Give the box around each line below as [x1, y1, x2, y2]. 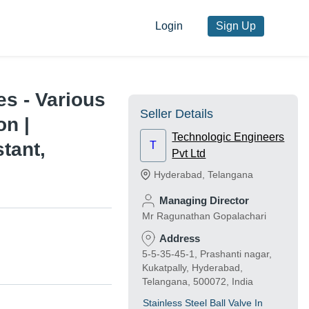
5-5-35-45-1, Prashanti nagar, [142, 248, 272, 260]
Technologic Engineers [172, 131, 285, 143]
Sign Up [215, 20, 256, 32]
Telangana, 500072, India [142, 276, 253, 288]
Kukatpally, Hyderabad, [142, 262, 243, 274]
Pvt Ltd [172, 148, 206, 160]
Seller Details [140, 107, 213, 121]
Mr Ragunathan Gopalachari [142, 210, 266, 222]
